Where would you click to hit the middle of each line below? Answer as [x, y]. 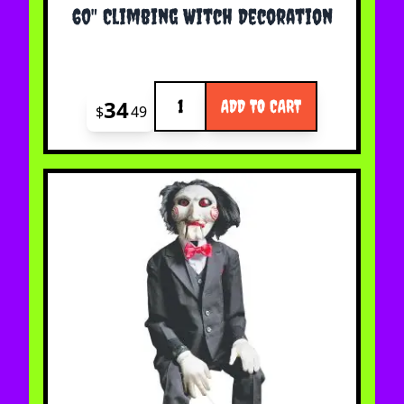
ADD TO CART [261, 106]
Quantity [183, 92]
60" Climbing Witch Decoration [202, 17]
